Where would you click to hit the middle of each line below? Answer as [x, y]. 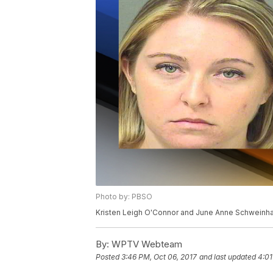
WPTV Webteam [146, 244]
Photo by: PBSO [124, 197]
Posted [108, 257]
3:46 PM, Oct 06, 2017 [159, 257]
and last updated [228, 257]
